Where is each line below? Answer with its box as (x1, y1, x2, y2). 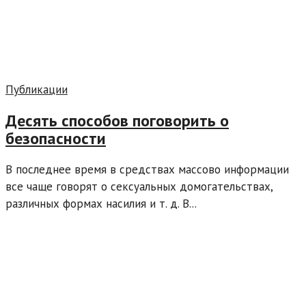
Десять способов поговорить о (5, 110, 229, 132)
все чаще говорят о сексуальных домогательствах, (5, 178, 273, 194)
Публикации (5, 82, 68, 98)
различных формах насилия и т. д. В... (5, 195, 197, 211)
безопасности (5, 128, 106, 150)
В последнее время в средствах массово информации (5, 161, 289, 177)
